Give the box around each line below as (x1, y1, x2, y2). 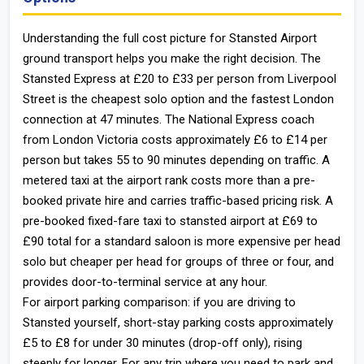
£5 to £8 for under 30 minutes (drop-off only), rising (23, 336, 302, 350)
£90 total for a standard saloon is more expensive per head (23, 234, 340, 249)
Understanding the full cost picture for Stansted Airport (23, 31, 317, 45)
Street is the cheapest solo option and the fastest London (23, 92, 334, 106)
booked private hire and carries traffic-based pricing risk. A (23, 193, 333, 208)
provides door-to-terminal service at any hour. (23, 275, 267, 289)
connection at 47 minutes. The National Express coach (23, 112, 314, 127)
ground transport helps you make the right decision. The (23, 51, 321, 66)
